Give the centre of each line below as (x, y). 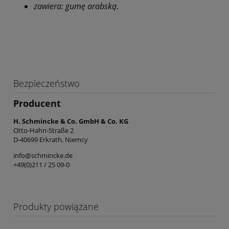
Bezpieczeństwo (47, 84)
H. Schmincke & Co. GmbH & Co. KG (71, 121)
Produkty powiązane (56, 206)
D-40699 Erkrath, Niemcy (51, 139)
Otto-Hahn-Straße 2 (43, 130)
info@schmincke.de (43, 155)
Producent (37, 104)
